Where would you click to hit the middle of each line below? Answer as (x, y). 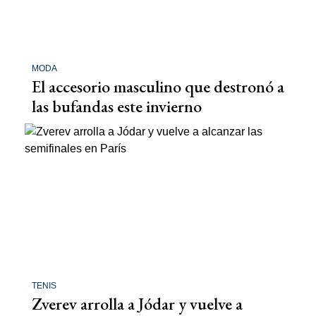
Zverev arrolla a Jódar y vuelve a (137, 303)
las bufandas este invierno (117, 107)
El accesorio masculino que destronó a (158, 87)
